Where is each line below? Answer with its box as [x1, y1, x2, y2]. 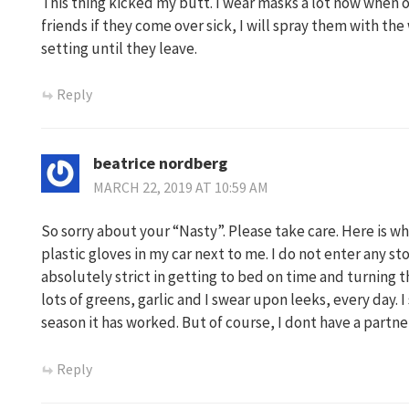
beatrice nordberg [93, 152, 227, 174]
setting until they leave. [41, 37, 197, 58]
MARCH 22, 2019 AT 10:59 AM [93, 179, 268, 197]
